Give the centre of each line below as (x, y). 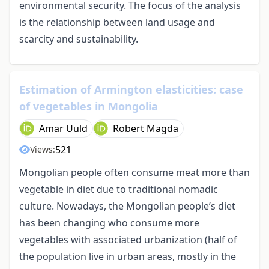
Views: (43, 150)
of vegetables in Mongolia (89, 107)
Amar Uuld (63, 129)
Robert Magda (146, 129)
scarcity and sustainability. (79, 39)
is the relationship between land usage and (117, 23)
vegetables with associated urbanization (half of (128, 240)
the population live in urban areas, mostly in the (128, 257)
